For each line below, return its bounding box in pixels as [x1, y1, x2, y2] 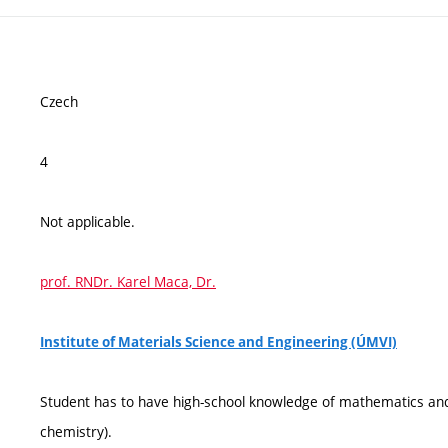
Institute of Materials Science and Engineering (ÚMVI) [40, 333, 397, 351]
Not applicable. [40, 212, 135, 231]
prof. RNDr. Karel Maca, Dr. [40, 272, 216, 291]
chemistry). [40, 422, 112, 441]
